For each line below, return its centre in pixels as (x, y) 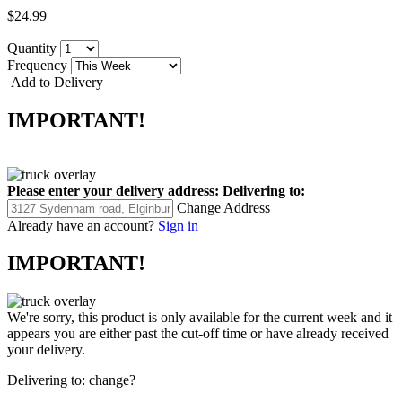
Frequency (39, 65)
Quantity (34, 48)
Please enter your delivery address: (113, 190)
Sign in (178, 225)
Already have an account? (81, 225)
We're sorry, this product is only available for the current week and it (200, 318)
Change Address (223, 207)
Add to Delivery (55, 82)
